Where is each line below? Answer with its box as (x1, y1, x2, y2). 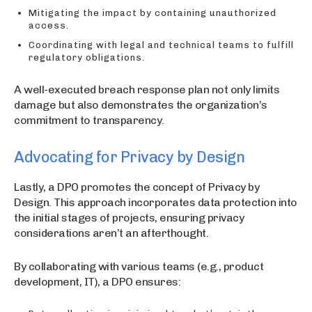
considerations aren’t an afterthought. (14, 226, 208, 240)
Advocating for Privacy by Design (14, 147, 244, 166)
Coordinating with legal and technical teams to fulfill (29, 39, 294, 50)
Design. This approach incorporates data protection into (14, 195, 297, 209)
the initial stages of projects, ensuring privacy (14, 210, 244, 224)
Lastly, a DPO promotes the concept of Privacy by (14, 180, 259, 194)
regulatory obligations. (29, 52, 145, 63)
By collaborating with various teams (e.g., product (14, 259, 263, 273)
